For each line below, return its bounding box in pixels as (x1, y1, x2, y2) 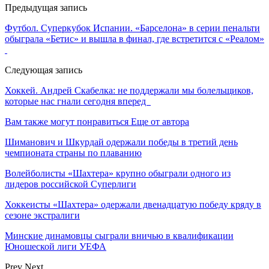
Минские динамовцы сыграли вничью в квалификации (5, 230, 234, 241)
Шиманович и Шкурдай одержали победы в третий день (5, 136, 238, 147)
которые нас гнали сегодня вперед (5, 95, 151, 106)
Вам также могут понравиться (5, 116, 128, 127)
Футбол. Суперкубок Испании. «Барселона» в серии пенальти (5, 22, 260, 33)
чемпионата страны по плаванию (5, 147, 142, 158)
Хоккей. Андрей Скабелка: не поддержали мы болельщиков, (5, 85, 253, 95)
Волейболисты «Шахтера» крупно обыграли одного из (5, 168, 231, 178)
